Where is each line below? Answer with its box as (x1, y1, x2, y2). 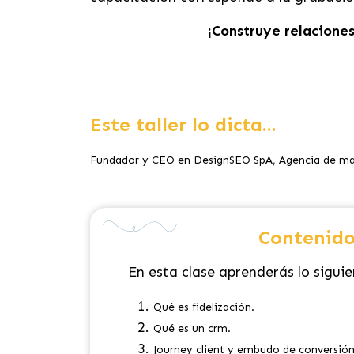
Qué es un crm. (153, 322, 231, 335)
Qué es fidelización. (153, 300, 254, 314)
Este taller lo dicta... (90, 113, 277, 136)
